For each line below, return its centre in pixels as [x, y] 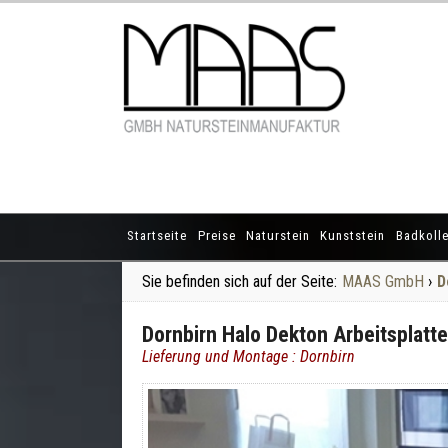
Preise [216, 235]
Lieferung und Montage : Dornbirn [248, 356]
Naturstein [277, 235]
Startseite [157, 235]
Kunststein [353, 235]
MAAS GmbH [383, 281]
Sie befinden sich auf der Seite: [239, 281]
